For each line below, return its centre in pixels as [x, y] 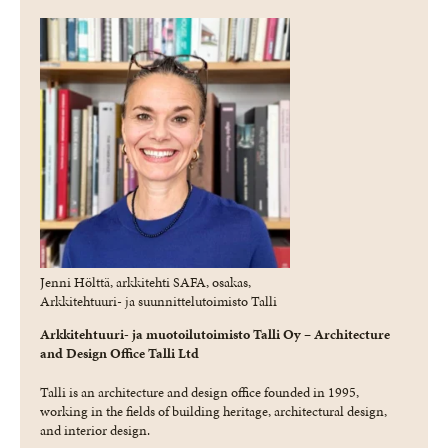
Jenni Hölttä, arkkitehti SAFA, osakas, [145, 282]
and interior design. [95, 430]
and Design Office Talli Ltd [119, 353]
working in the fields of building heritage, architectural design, [213, 411]
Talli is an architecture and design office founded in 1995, [199, 392]
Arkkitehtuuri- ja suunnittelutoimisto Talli [158, 301]
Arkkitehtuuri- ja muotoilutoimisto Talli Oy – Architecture [215, 334]
